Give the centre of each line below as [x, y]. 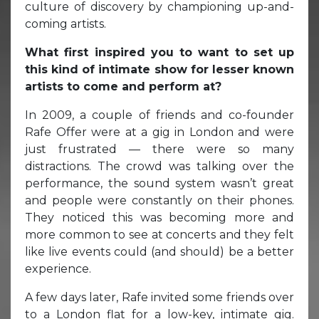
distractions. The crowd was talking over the [159, 166]
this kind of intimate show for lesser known [159, 69]
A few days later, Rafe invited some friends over [159, 297]
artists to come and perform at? [125, 86]
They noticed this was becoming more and [159, 217]
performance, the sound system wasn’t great [159, 183]
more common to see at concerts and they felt [159, 234]
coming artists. [66, 23]
